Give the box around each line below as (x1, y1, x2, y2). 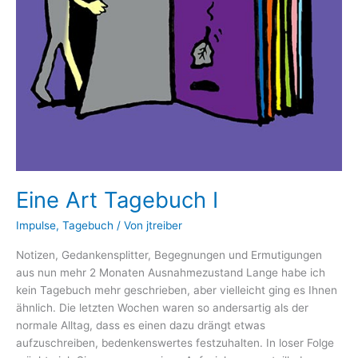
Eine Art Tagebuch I (16, 186, 218, 214)
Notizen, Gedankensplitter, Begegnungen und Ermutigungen (16, 249, 322, 262)
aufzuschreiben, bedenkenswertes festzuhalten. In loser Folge (16, 336, 334, 350)
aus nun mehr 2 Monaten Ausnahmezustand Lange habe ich (16, 266, 325, 280)
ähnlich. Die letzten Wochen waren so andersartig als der (16, 301, 308, 315)
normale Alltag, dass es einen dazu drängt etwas (16, 319, 265, 332)
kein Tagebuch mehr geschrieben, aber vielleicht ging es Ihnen (16, 284, 337, 297)
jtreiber (146, 218, 182, 232)
